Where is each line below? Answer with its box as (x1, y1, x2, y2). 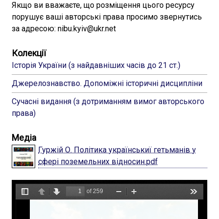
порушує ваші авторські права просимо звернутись (12, 12, 202, 22)
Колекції (12, 48, 46, 58)
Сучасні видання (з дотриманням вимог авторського (12, 97, 204, 106)
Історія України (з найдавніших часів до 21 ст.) (12, 61, 180, 70)
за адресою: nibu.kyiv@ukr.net (12, 24, 116, 33)
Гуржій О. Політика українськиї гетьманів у (38, 145, 196, 154)
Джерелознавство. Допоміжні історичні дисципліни (12, 79, 202, 88)
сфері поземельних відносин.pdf (38, 157, 158, 166)
